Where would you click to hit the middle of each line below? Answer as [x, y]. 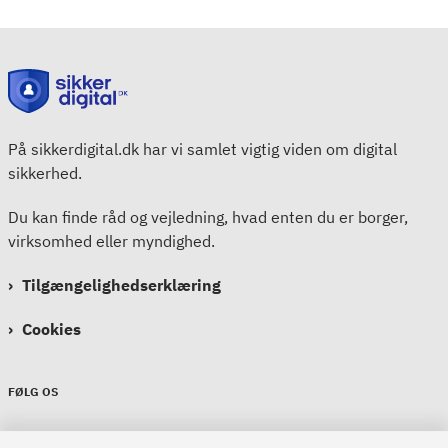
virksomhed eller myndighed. [111, 241]
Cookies [51, 329]
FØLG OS [33, 392]
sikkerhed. [47, 173]
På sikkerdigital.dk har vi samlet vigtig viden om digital [202, 149]
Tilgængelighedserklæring [121, 285]
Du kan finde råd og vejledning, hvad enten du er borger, [208, 217]
